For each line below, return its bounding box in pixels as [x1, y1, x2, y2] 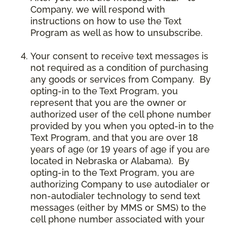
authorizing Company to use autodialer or [30, 179, 210, 190]
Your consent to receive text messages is [30, 51, 208, 62]
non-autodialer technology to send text [30, 191, 200, 202]
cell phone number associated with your [30, 214, 205, 225]
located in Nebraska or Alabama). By [30, 156, 190, 167]
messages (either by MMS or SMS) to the [30, 202, 206, 213]
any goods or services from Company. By [30, 74, 211, 85]
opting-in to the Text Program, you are [30, 167, 195, 178]
